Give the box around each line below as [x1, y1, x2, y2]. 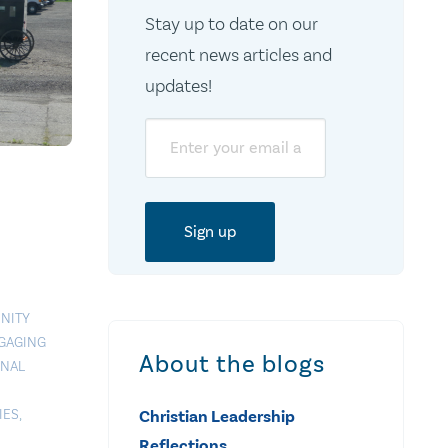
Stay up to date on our [144, 12, 318, 35]
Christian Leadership [139, 405, 295, 427]
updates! [144, 74, 212, 97]
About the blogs [139, 349, 325, 378]
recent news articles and [144, 43, 332, 66]
